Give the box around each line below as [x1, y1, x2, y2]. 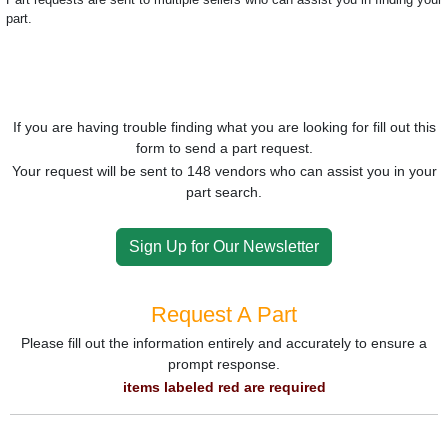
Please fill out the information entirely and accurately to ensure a [21, 335, 427, 351]
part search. [186, 184, 262, 200]
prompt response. [168, 356, 280, 372]
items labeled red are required [122, 379, 326, 395]
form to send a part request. [135, 140, 313, 156]
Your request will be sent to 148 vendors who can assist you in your [11, 163, 437, 179]
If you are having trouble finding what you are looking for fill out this [12, 119, 436, 135]
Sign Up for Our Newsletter [129, 238, 319, 255]
